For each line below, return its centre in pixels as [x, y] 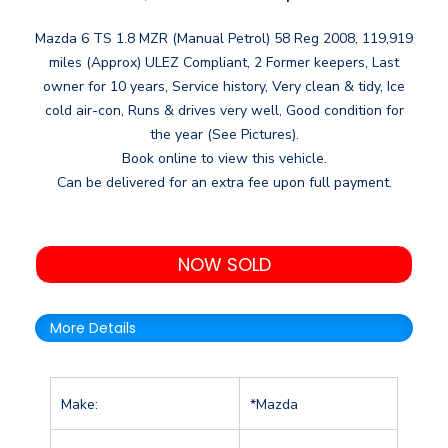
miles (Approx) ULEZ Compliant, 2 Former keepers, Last [224, 62]
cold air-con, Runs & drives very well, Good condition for [224, 110]
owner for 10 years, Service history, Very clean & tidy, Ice [224, 86]
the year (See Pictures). [224, 134]
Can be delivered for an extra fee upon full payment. [224, 182]
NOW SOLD [224, 264]
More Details [93, 327]
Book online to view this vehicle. [224, 158]
